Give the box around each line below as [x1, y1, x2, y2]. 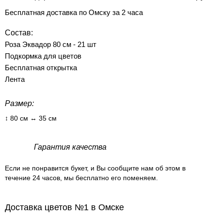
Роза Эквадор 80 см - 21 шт [5, 40, 96, 48]
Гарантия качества [34, 143, 107, 151]
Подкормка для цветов [5, 52, 81, 60]
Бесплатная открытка [5, 63, 77, 72]
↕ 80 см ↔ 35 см [5, 114, 57, 122]
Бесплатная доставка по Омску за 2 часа [5, 8, 143, 16]
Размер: [5, 99, 34, 108]
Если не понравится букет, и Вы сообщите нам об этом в [5, 164, 186, 172]
